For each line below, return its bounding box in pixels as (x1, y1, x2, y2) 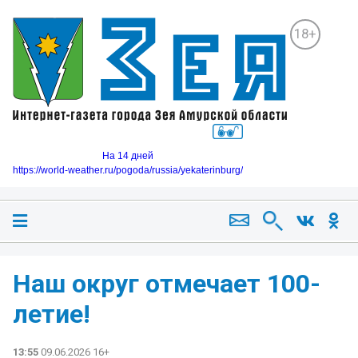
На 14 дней (102, 149, 153, 161)
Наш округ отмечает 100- (13, 268, 320, 299)
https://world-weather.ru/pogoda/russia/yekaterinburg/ (13, 164, 243, 176)
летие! (13, 298, 90, 329)
